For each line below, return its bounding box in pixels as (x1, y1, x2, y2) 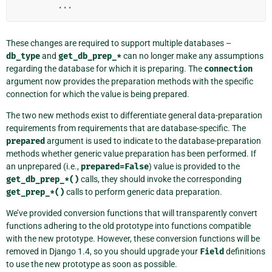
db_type (6, 50, 40, 61)
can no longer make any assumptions (121, 50, 263, 61)
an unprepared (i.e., (6, 161, 81, 171)
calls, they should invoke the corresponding (79, 174, 242, 184)
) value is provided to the (149, 161, 240, 171)
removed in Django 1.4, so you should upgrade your (6, 246, 200, 256)
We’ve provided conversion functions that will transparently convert (6, 208, 257, 218)
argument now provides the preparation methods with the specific (6, 76, 253, 86)
